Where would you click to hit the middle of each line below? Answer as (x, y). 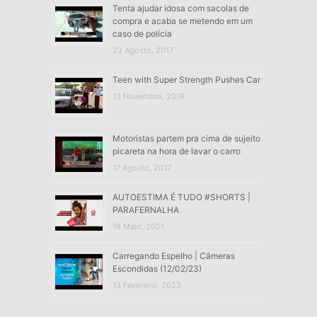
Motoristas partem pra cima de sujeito (186, 138)
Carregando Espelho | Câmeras (173, 255)
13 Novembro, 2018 (148, 96)
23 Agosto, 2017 (143, 50)
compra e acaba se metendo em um (182, 21)
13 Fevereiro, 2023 (146, 285)
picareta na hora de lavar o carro (176, 151)
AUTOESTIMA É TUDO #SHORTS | (181, 197)
